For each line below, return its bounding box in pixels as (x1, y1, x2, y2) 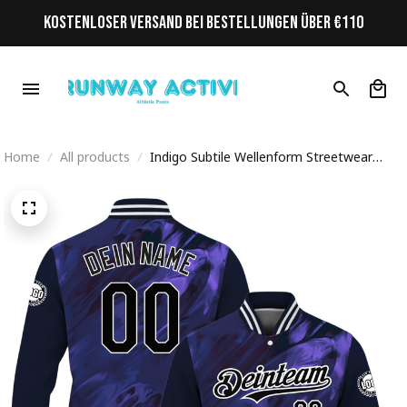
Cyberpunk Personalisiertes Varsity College (150, 168, 401, 185)
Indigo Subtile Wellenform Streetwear (150, 148, 372, 165)
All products (60, 148, 130, 165)
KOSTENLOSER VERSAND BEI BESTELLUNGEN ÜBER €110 (44, 12, 363, 34)
